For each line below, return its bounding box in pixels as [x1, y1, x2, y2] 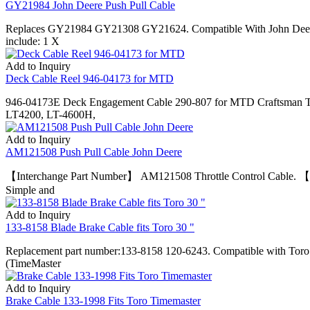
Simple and [6, 183, 55, 196]
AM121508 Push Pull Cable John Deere [6, 145, 182, 158]
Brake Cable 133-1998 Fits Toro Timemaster [6, 294, 201, 307]
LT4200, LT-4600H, [6, 108, 95, 120]
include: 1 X [6, 35, 60, 47]
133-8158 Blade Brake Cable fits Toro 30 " [6, 221, 194, 233]
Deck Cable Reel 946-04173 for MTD [6, 72, 174, 84]
